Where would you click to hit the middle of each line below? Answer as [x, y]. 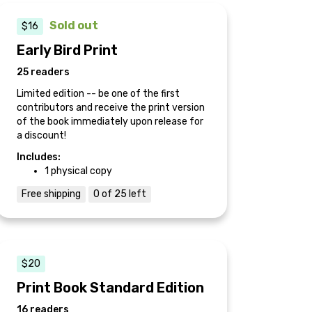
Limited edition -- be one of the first [98, 93]
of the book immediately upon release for [110, 121]
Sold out [74, 25]
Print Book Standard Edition [110, 287]
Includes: [39, 157]
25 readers [43, 72]
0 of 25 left [120, 194]
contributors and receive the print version [111, 107]
